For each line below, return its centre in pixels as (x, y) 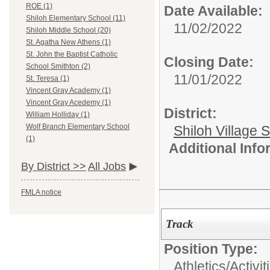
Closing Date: (209, 62)
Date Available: (213, 11)
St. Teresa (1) (48, 79)
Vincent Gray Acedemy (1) (68, 103)
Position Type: (211, 249)
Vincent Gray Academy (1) (68, 91)
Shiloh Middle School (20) (68, 30)
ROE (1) (39, 6)
